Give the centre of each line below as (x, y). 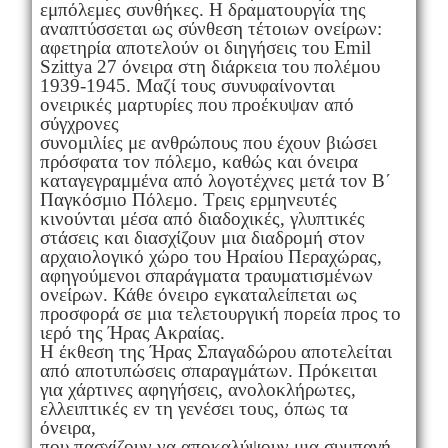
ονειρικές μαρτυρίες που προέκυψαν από (196, 104)
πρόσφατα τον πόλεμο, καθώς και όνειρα (198, 161)
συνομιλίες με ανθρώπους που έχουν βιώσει (208, 142)
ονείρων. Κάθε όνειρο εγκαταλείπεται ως (198, 294)
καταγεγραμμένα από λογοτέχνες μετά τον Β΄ (215, 180)
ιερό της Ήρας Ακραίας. (132, 332)
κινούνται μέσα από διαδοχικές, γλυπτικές (202, 218)
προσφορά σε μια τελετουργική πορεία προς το (220, 313)
